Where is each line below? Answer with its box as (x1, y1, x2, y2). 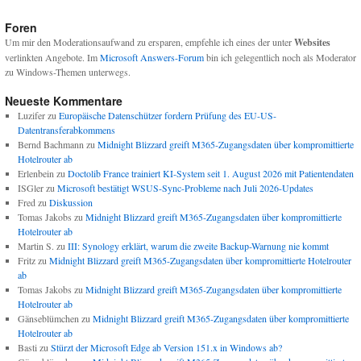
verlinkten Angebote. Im (5, 51, 100, 64)
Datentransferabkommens (17, 123, 115, 137)
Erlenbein (17, 167, 54, 180)
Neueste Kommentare (5, 93, 122, 110)
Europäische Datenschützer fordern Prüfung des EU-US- (58, 109, 276, 122)
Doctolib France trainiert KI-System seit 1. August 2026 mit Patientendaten (67, 167, 354, 180)
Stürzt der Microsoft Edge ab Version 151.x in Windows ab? (50, 341, 282, 355)
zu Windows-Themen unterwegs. (5, 65, 131, 79)
